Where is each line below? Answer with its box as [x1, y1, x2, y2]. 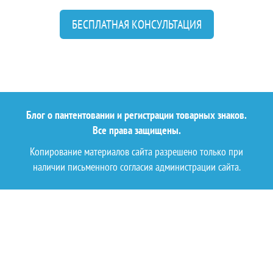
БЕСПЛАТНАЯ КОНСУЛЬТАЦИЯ [71, 16, 202, 32]
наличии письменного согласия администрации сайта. [32, 160, 241, 174]
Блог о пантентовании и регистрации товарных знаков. [26, 108, 247, 122]
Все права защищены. [92, 123, 181, 137]
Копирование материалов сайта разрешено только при [30, 144, 243, 158]
